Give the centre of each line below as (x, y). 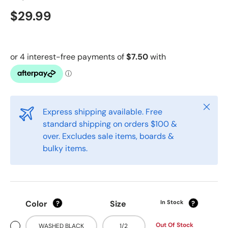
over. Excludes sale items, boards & (108, 136)
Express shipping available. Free (103, 112)
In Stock (172, 202)
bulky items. (65, 148)
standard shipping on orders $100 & (110, 124)
